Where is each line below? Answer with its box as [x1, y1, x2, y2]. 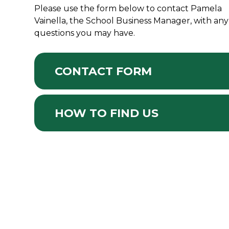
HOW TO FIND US [55, 106, 159, 120]
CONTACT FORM [55, 64, 152, 78]
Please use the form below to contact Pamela [34, 4, 222, 13]
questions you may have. [34, 28, 135, 38]
